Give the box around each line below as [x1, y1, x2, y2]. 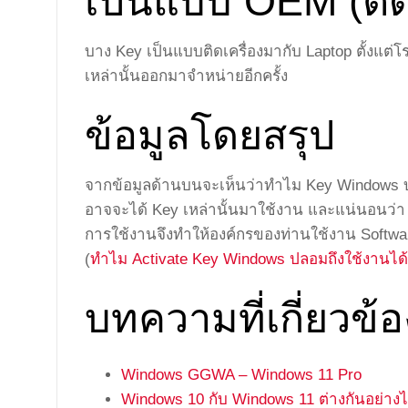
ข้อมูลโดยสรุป [85, 111, 335, 158]
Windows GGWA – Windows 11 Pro [121, 365, 362, 383]
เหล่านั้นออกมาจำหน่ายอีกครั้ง [85, 66, 288, 85]
